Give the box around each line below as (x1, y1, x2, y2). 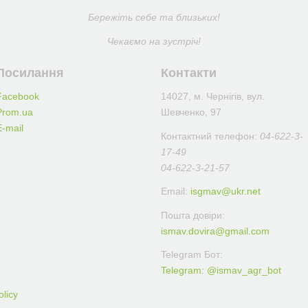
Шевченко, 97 (161, 107, 221, 118)
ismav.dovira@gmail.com (161, 225, 269, 236)
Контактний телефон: (161, 130, 260, 142)
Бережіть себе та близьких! (88, 12, 220, 23)
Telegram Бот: (161, 249, 223, 260)
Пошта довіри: (161, 209, 225, 221)
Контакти (161, 65, 217, 80)
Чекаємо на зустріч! (107, 35, 201, 47)
